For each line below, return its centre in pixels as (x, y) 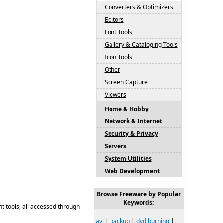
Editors (114, 20)
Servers (115, 146)
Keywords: (139, 202)
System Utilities (128, 159)
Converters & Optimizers (139, 7)
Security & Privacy (131, 134)
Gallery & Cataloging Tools (141, 45)
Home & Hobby (126, 109)
